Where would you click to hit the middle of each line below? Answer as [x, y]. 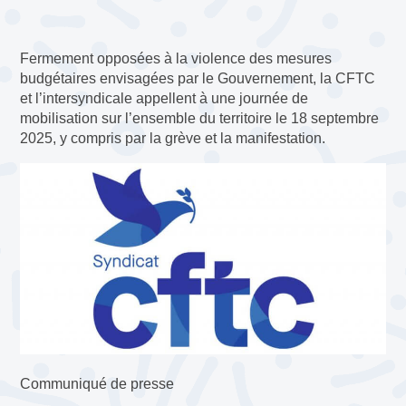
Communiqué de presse [101, 383]
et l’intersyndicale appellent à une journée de [164, 98]
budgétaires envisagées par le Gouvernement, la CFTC [198, 78]
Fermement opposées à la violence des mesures [176, 58]
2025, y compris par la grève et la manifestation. [173, 138]
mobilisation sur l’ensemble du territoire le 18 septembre [200, 118]
